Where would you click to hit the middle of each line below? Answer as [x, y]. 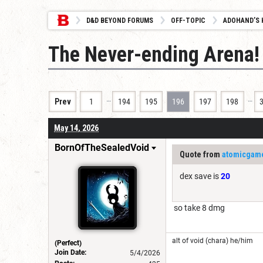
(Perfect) [68, 243]
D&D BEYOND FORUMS [120, 21]
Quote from [201, 154]
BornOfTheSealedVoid [102, 147]
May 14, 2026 [76, 128]
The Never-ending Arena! [154, 55]
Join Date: [70, 252]
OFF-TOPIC [188, 21]
